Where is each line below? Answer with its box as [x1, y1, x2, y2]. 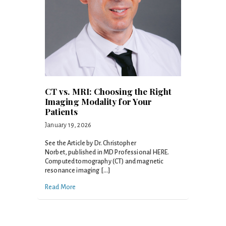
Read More [45, 184, 76, 191]
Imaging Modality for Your [45, 96, 152, 107]
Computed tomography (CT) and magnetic [45, 158, 164, 165]
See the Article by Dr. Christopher [45, 140, 136, 147]
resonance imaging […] [45, 167, 110, 175]
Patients [45, 106, 78, 118]
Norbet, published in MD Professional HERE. [45, 149, 169, 156]
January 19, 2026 [45, 122, 92, 129]
